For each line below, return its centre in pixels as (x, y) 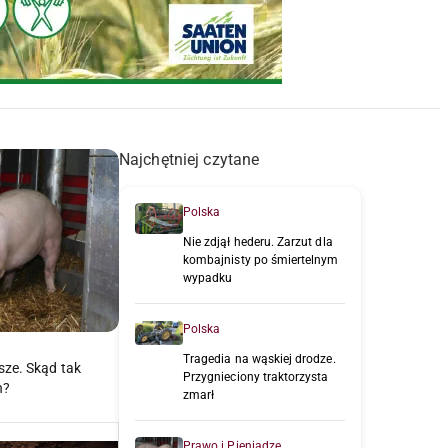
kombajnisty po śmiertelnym (261, 260)
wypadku (208, 278)
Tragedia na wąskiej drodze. (259, 359)
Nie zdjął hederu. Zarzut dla (258, 242)
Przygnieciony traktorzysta (256, 377)
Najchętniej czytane (189, 160)
